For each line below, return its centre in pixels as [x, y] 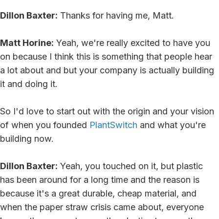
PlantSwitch [113, 125]
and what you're [172, 125]
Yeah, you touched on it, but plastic [130, 166]
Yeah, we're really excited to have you [132, 43]
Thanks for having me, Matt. [116, 15]
